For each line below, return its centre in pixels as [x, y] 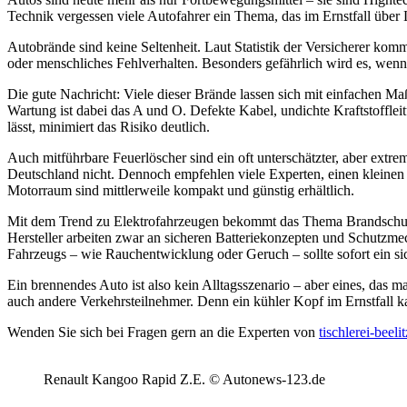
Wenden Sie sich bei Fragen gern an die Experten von [163, 332]
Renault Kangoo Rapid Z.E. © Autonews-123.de [184, 379]
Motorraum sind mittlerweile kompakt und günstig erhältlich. [181, 190]
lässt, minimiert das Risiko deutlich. [109, 126]
